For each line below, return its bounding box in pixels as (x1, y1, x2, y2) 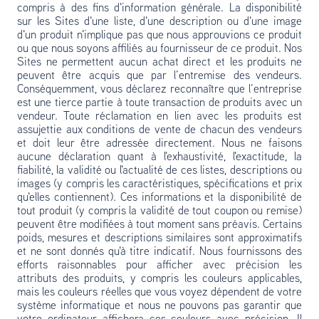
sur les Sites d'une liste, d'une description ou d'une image (17, 16, 302, 28)
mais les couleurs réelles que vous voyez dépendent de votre (17, 287, 302, 298)
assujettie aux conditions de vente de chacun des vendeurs (17, 125, 302, 136)
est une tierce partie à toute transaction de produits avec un (17, 98, 302, 109)
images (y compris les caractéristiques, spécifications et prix (17, 179, 302, 190)
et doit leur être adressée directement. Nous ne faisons (17, 138, 302, 150)
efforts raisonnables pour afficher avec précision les (17, 260, 302, 271)
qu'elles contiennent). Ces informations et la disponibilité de (17, 192, 302, 204)
